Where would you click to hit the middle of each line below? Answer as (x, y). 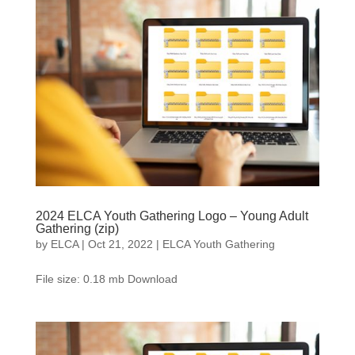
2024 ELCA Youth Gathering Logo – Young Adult (172, 216)
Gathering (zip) (77, 228)
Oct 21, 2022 (120, 244)
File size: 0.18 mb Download (106, 279)
